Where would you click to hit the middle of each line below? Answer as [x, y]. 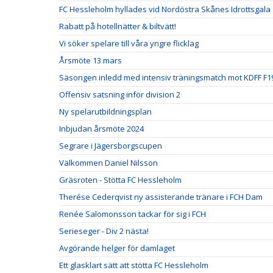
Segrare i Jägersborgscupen [111, 145]
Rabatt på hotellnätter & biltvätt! [118, 26]
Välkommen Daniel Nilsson [108, 162]
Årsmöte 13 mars [90, 60]
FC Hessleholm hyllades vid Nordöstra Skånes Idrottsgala [165, 9]
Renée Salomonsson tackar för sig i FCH [133, 214]
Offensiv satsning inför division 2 [120, 94]
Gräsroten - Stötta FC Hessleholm [120, 179]
